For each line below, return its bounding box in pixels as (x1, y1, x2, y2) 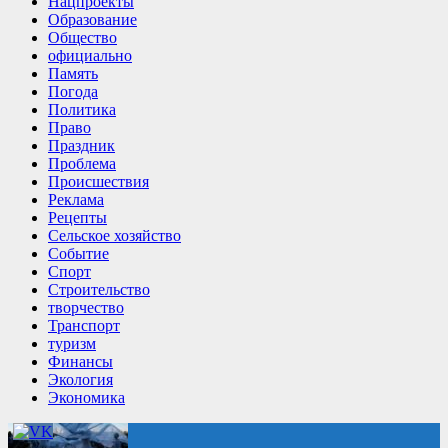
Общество (48, 28, 117, 46)
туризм (48, 334, 96, 352)
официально (48, 46, 132, 64)
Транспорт (48, 316, 120, 334)
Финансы (48, 352, 113, 370)
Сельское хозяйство (48, 226, 181, 244)
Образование (48, 10, 137, 28)
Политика (48, 100, 116, 118)
